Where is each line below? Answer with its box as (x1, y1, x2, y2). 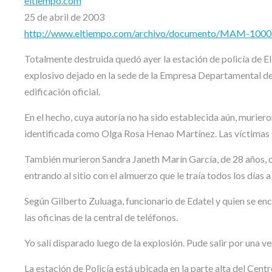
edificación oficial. (24, 85, 100, 97)
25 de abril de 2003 (24, 10, 104, 22)
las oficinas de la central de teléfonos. (24, 211, 178, 223)
